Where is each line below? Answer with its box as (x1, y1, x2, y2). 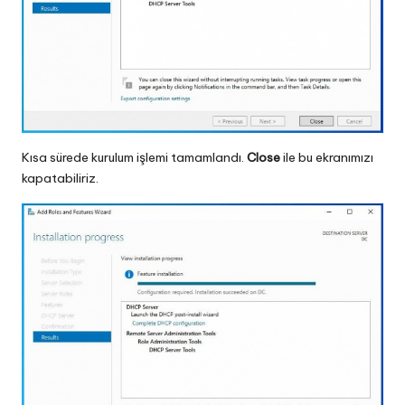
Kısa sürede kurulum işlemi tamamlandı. (22, 148, 247, 165)
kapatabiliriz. (22, 169, 99, 186)
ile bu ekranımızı (280, 148, 373, 165)
